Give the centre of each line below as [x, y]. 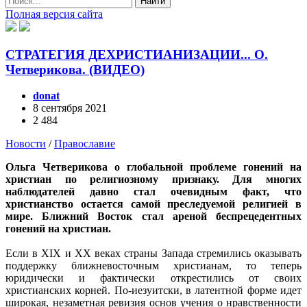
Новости [26, 144]
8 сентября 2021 [70, 108]
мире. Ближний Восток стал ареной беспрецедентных [153, 217]
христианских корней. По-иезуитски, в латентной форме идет [153, 291]
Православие [85, 144]
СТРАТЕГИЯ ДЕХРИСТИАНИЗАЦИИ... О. [137, 54]
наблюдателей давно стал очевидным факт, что [153, 192]
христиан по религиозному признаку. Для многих [153, 180]
